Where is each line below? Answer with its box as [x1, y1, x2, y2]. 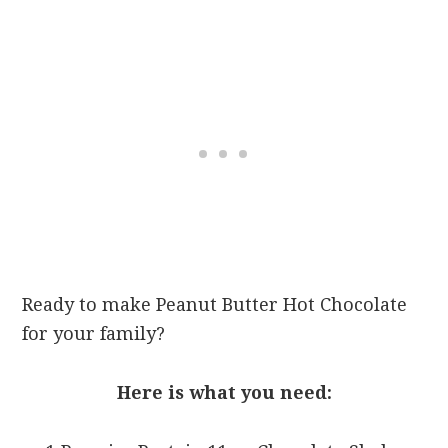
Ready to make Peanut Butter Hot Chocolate [22, 294, 408, 316]
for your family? [22, 323, 166, 345]
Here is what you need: [116, 382, 332, 404]
